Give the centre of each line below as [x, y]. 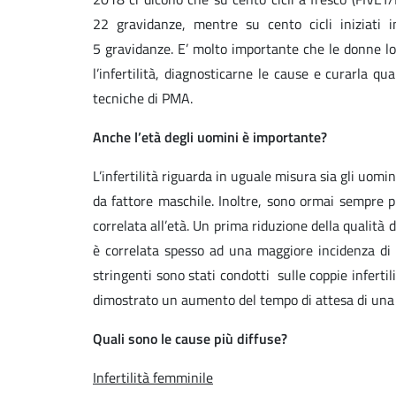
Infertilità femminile [153, 378]
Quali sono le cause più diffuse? [190, 339]
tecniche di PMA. [145, 99]
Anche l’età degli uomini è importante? [210, 137]
